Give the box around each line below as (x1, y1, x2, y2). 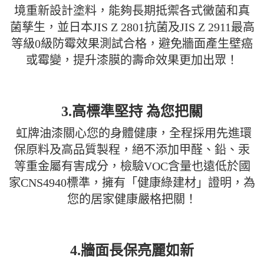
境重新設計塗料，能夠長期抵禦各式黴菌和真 (14, 4, 250, 17)
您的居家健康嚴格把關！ (67, 192, 197, 206)
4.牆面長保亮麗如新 (70, 242, 194, 258)
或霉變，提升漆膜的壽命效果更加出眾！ (26, 53, 238, 67)
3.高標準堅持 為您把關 (61, 103, 203, 119)
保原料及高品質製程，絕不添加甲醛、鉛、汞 (14, 143, 250, 156)
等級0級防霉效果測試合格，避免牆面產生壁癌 (11, 37, 253, 50)
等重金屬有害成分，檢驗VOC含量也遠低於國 (14, 159, 250, 173)
